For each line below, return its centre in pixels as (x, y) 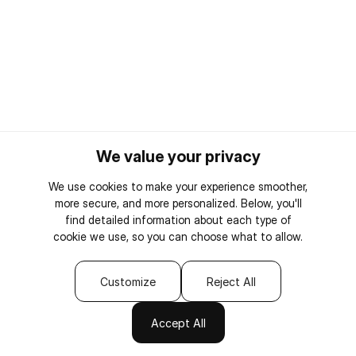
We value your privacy (178, 157)
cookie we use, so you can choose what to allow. (178, 236)
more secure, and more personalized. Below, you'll (178, 203)
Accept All (178, 323)
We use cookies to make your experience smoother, (178, 186)
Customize (128, 282)
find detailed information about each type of (178, 220)
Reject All (231, 282)
